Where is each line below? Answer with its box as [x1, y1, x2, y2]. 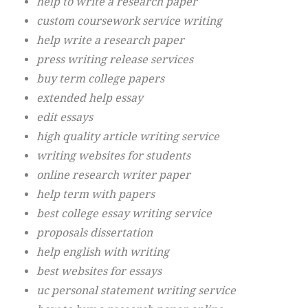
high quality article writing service [36, 130, 219, 143]
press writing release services [36, 53, 193, 66]
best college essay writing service [36, 207, 212, 220]
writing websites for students [36, 149, 190, 162]
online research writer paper [36, 168, 190, 181]
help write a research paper [36, 34, 184, 47]
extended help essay [36, 91, 143, 104]
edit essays [36, 111, 93, 124]
